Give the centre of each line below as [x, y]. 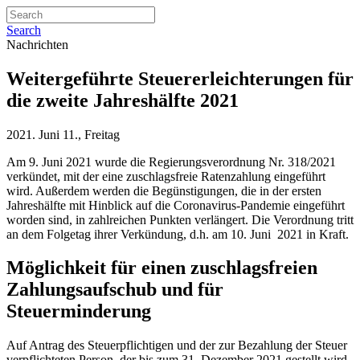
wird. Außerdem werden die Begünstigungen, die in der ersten [164, 190]
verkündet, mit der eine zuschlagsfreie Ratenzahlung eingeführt [166, 176]
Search [24, 30]
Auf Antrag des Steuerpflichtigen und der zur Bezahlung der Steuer [177, 346]
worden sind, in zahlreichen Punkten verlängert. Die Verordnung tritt [180, 219]
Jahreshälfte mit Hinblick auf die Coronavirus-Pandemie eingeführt [176, 205]
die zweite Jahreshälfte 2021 [123, 100]
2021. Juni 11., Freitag [63, 134]
